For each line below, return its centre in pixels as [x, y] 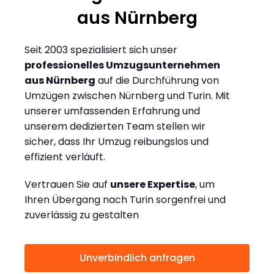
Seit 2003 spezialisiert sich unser [101, 50]
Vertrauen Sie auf [67, 185]
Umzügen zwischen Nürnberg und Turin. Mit [127, 96]
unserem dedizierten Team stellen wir [115, 127]
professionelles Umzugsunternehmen [122, 65]
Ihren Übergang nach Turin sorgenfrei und [125, 200]
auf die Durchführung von [157, 81]
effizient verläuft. [65, 157]
